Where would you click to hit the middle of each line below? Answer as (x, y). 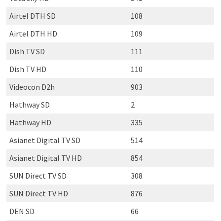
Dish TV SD (27, 51)
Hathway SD (29, 104)
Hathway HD (30, 122)
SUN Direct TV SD (38, 175)
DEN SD (22, 211)
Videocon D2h (32, 87)
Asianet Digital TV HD (45, 158)
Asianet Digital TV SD (45, 140)
